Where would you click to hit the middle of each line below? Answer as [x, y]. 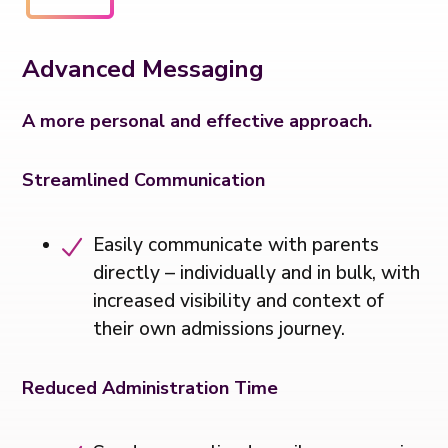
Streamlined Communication [144, 179]
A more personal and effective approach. [197, 120]
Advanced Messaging [143, 68]
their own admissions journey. [219, 328]
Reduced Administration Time [150, 387]
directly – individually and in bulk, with [257, 272]
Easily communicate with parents [236, 244]
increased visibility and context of [239, 300]
